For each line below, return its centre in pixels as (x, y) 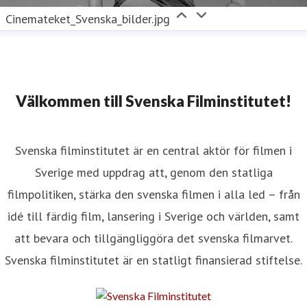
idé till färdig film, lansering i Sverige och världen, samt (153, 217)
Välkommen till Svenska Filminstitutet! (153, 101)
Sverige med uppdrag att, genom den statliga (153, 173)
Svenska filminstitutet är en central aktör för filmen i (153, 151)
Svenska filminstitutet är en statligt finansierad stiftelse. (153, 260)
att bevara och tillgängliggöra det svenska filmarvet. (153, 238)
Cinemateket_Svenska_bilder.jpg (88, 19)
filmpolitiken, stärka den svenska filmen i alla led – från (153, 195)
